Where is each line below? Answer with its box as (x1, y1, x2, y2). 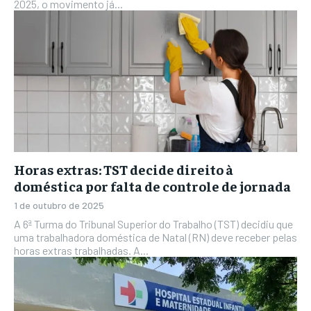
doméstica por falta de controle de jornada (14, 177, 291, 194)
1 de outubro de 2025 (14, 199, 104, 211)
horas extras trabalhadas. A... (14, 244, 149, 257)
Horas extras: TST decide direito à (14, 160, 233, 178)
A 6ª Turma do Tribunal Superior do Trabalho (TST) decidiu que (14, 217, 293, 230)
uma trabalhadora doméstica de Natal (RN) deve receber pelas (14, 230, 297, 244)
